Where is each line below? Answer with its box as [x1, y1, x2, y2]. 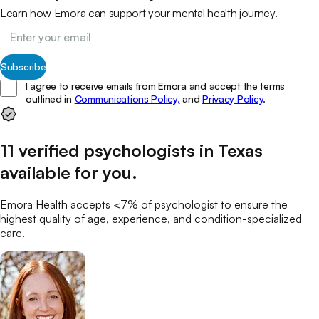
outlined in [26, 92, 72, 105]
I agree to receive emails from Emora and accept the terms [26, 79, 286, 92]
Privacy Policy [202, 92, 263, 105]
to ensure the [218, 197, 288, 212]
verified [14, 139, 83, 161]
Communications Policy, [74, 92, 180, 105]
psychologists [83, 139, 195, 161]
